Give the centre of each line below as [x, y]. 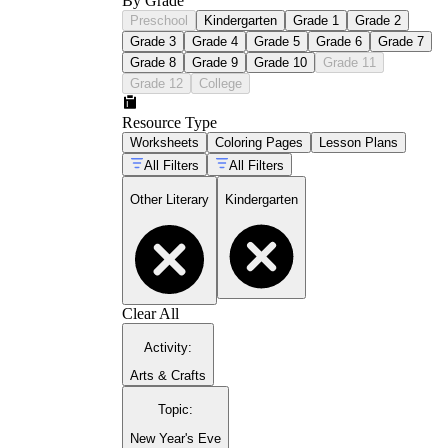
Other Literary [169, 200]
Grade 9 [215, 62]
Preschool [159, 20]
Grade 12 [156, 83]
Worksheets [164, 142]
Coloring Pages [259, 142]
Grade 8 [153, 62]
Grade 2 [378, 20]
